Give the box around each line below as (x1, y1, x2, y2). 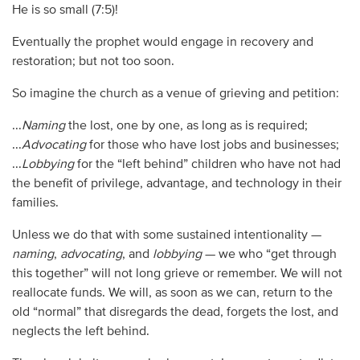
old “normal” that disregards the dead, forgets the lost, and (11, 305, 338, 319)
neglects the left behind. (11, 325, 149, 338)
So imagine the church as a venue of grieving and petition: (11, 87, 339, 100)
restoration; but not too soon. (11, 55, 174, 68)
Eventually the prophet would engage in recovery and (11, 35, 313, 49)
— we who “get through (201, 247, 337, 261)
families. (11, 196, 59, 210)
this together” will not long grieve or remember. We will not (11, 267, 342, 280)
